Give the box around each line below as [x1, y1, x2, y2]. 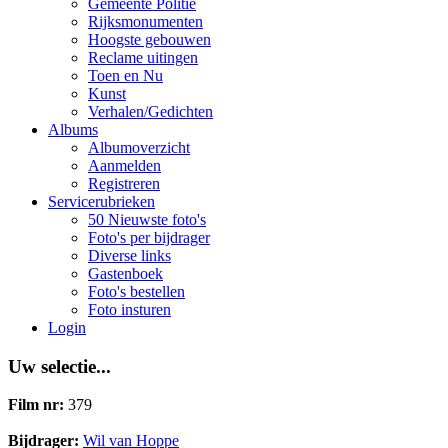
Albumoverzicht [88, 139, 190, 156]
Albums [48, 121, 98, 138]
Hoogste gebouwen [88, 31, 211, 48]
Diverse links [88, 247, 171, 264]
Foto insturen [88, 301, 171, 318]
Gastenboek [88, 265, 163, 282]
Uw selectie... [8, 355, 111, 377]
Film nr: [8, 396, 64, 414]
